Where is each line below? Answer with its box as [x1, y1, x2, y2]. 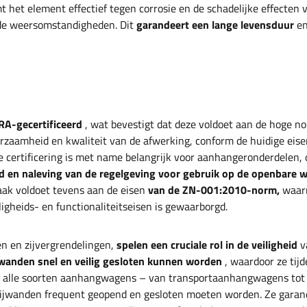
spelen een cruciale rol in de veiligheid [116, 236, 297, 254]
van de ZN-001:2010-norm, [148, 182, 280, 199]
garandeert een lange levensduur [136, 16, 294, 34]
